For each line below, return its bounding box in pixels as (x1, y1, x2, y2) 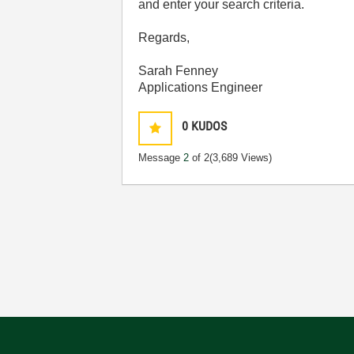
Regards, (138, 31, 190, 44)
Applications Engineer (138, 81, 263, 94)
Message (138, 152, 184, 164)
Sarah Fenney (138, 64, 219, 77)
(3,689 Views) (209, 152, 273, 164)
